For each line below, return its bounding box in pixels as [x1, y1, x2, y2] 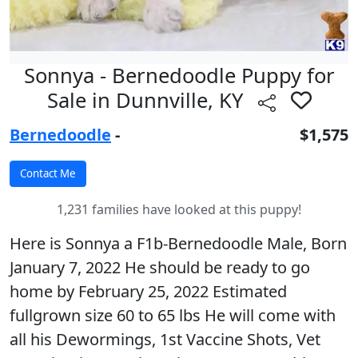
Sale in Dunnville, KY [46, 86, 249, 114]
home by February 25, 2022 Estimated [10, 280, 287, 302]
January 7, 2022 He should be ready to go [10, 256, 310, 278]
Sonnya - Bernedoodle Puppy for [23, 61, 335, 89]
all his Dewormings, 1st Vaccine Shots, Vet [10, 328, 320, 350]
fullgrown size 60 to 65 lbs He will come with [10, 304, 336, 326]
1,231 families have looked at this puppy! [57, 200, 301, 218]
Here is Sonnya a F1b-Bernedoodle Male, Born [10, 232, 347, 254]
